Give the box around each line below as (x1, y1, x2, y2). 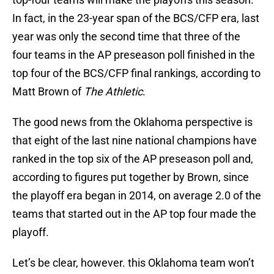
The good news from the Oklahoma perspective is (12, 116, 253, 129)
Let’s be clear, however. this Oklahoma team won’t (12, 256, 254, 270)
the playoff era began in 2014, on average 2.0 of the (12, 189, 261, 202)
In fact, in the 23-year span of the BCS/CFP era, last (12, 12, 259, 25)
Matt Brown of (12, 85, 84, 98)
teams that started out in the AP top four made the (12, 207, 256, 221)
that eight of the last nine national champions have (12, 134, 257, 147)
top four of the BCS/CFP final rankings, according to (12, 67, 261, 80)
